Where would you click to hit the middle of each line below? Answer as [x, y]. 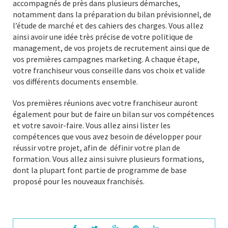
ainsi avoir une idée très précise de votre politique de [103, 37]
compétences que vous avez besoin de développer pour [107, 137]
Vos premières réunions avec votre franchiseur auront [105, 103]
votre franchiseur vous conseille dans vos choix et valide [109, 70]
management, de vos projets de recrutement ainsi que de [111, 48]
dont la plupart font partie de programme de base [100, 170]
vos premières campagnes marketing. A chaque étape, [106, 59]
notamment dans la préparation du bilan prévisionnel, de [112, 15]
